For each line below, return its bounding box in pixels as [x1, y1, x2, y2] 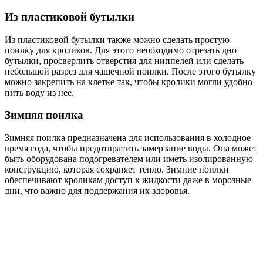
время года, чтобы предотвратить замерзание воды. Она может [5, 143, 257, 154]
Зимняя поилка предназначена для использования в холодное [5, 133, 251, 143]
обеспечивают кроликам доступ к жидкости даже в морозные [5, 175, 251, 186]
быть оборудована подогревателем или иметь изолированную [5, 154, 253, 164]
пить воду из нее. [5, 87, 74, 97]
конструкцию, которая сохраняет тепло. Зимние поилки [5, 164, 229, 175]
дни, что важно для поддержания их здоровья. [5, 186, 190, 196]
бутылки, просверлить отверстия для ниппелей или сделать [5, 55, 244, 66]
